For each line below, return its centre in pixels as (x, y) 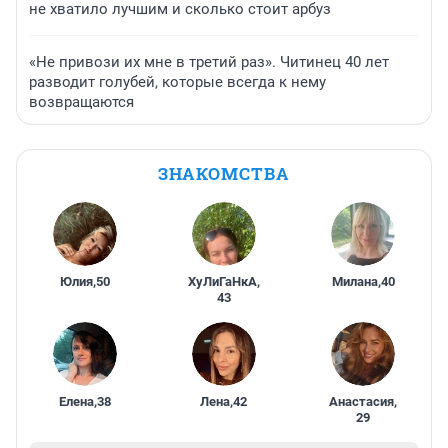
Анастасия (362, 401)
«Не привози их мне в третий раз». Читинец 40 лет (209, 61)
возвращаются (81, 101)
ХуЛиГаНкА (222, 281)
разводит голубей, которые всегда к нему (177, 81)
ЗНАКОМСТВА (224, 173)
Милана (354, 281)
